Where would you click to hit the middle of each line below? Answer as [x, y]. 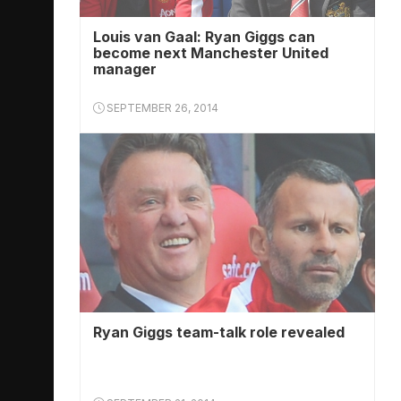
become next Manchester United [211, 53]
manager [125, 69]
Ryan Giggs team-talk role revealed [219, 332]
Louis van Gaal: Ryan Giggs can [204, 37]
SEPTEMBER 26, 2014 [161, 108]
